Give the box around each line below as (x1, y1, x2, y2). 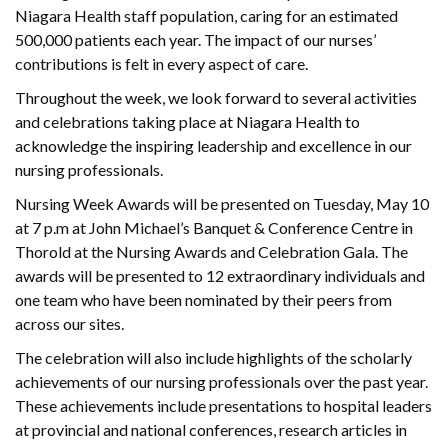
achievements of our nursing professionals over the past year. (15, 372, 428, 392)
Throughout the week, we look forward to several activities (15, 88, 417, 108)
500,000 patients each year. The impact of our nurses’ (15, 30, 376, 50)
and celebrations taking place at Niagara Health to (15, 112, 360, 132)
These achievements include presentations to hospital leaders (15, 396, 432, 416)
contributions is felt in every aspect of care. (15, 54, 308, 74)
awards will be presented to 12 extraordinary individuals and (15, 266, 425, 286)
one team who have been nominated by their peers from (15, 290, 392, 310)
